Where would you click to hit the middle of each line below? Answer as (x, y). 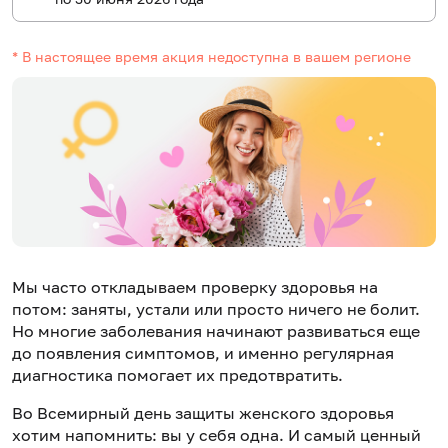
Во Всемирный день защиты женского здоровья (203, 413)
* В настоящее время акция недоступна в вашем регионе (211, 56)
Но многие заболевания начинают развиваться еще (216, 331)
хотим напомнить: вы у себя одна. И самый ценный (216, 435)
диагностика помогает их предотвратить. (177, 375)
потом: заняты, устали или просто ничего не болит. (216, 309)
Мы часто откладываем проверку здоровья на (195, 287)
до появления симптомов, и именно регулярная (203, 353)
